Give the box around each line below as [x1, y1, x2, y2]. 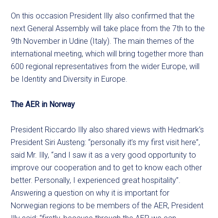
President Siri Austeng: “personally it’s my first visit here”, [11, 138, 200, 147]
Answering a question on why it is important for [11, 188, 170, 198]
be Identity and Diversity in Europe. [11, 74, 128, 84]
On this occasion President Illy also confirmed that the [11, 11, 195, 20]
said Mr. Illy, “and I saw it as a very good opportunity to [11, 150, 197, 160]
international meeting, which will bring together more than [11, 49, 204, 58]
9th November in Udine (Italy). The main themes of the [11, 36, 195, 46]
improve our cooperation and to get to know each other [11, 163, 202, 172]
